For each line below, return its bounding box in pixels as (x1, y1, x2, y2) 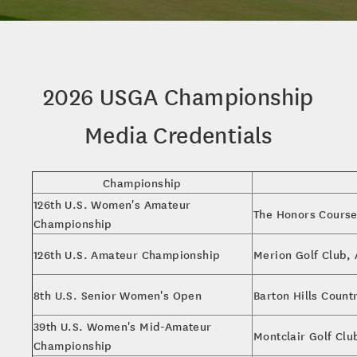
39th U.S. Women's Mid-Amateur (33, 317, 212, 334)
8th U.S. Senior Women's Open (33, 286, 202, 303)
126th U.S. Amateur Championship (33, 245, 222, 262)
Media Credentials (84, 119, 273, 151)
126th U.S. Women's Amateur (33, 195, 191, 212)
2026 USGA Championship (43, 80, 314, 112)
